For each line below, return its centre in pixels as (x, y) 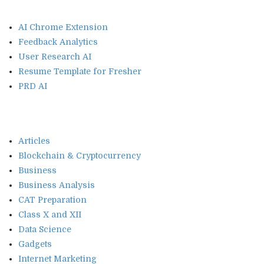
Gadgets (35, 244)
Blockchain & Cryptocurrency (80, 155)
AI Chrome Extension (63, 27)
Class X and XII (50, 214)
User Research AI (55, 56)
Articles (34, 141)
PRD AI (33, 86)
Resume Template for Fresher (80, 71)
